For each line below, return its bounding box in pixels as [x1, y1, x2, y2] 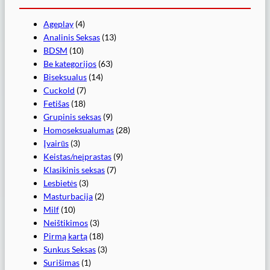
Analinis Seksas [43, 31, 100, 42]
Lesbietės [43, 177, 77, 188]
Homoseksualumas [43, 124, 114, 135]
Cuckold [43, 84, 75, 95]
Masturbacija [43, 190, 93, 201]
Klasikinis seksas [43, 164, 105, 175]
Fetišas [43, 98, 69, 108]
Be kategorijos [43, 58, 96, 69]
